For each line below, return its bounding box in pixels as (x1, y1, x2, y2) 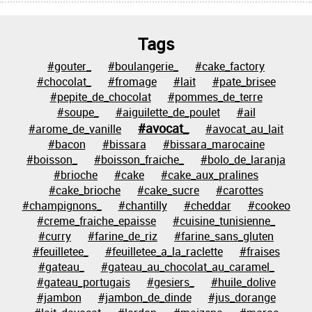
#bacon (47, 136, 86, 152)
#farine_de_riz (88, 228, 157, 244)
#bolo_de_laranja (201, 152, 286, 167)
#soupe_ (56, 104, 99, 120)
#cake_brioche (49, 182, 120, 198)
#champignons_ (22, 198, 102, 213)
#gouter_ (47, 58, 91, 74)
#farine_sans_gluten (174, 228, 274, 244)
